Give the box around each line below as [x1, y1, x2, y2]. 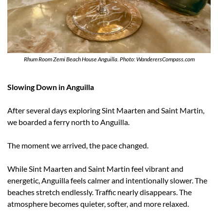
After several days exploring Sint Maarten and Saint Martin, [7, 105, 204, 115]
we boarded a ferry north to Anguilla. [7, 117, 129, 127]
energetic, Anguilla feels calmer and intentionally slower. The [7, 175, 207, 185]
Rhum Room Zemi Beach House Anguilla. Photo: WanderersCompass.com [23, 55, 195, 63]
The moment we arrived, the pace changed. [7, 140, 148, 150]
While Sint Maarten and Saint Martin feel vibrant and [7, 163, 183, 173]
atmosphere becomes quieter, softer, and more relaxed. [7, 199, 189, 208]
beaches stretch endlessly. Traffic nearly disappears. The [7, 187, 192, 197]
